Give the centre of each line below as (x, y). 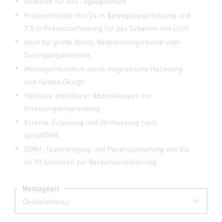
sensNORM (41, 135)
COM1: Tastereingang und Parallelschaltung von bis (107, 149)
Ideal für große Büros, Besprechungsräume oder (102, 42)
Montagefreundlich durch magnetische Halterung (104, 69)
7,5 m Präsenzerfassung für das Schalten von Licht (107, 28)
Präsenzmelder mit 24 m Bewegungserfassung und (107, 15)
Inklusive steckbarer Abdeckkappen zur (88, 95)
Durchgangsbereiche (57, 55)
